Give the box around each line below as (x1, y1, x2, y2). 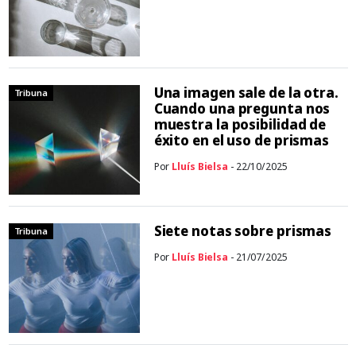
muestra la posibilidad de (153, 115, 327, 134)
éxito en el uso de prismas (153, 131, 330, 150)
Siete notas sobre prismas (153, 222, 332, 241)
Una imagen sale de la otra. (153, 83, 339, 103)
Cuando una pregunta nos (153, 99, 331, 118)
